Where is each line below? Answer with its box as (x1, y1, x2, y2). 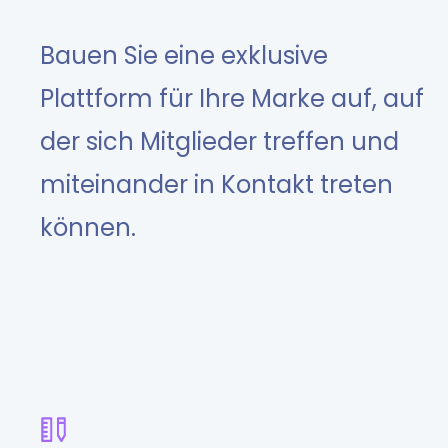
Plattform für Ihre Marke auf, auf (40, 82, 424, 116)
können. (40, 211, 136, 245)
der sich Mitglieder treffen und (40, 125, 399, 159)
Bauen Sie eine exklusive (40, 39, 328, 73)
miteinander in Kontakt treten (40, 168, 393, 202)
